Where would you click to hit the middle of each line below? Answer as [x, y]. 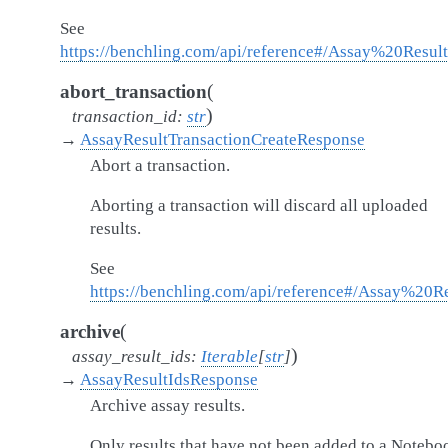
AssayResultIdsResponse [169, 379]
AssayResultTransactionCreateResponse [222, 139]
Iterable [229, 356]
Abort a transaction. [160, 165]
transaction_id [124, 116]
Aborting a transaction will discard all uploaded [259, 205]
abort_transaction [133, 91]
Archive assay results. [167, 405]
